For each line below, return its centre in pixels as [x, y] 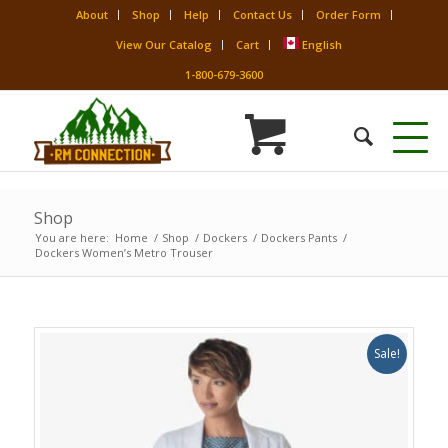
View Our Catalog [163, 44]
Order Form [348, 14]
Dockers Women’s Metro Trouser [123, 252]
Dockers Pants [298, 237]
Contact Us [262, 14]
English [321, 44]
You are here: [71, 237]
